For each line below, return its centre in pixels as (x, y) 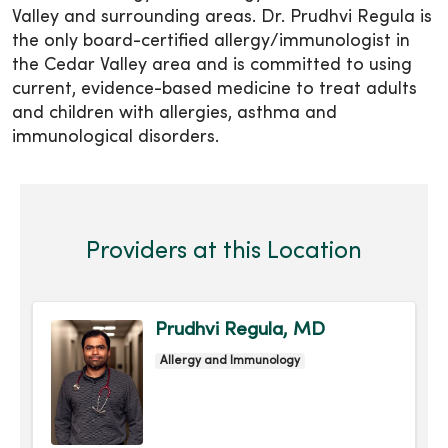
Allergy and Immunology (230, 361)
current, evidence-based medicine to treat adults (214, 90)
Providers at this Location (224, 252)
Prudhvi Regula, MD (240, 330)
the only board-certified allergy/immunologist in (211, 42)
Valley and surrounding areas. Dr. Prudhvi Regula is (222, 18)
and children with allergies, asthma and (174, 114)
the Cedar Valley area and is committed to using (212, 66)
